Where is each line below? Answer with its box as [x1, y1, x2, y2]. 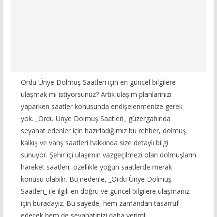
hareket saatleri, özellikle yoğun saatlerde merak [20, 162, 172, 171]
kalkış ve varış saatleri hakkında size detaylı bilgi [20, 138, 168, 147]
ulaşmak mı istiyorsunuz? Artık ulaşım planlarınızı [20, 90, 171, 99]
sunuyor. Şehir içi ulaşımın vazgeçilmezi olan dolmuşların [20, 150, 196, 159]
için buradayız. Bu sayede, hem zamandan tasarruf [20, 199, 179, 208]
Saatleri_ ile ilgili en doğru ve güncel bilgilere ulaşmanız [20, 186, 189, 196]
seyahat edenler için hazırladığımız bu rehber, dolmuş [20, 126, 186, 135]
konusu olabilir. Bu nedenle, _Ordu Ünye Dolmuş [20, 174, 171, 184]
